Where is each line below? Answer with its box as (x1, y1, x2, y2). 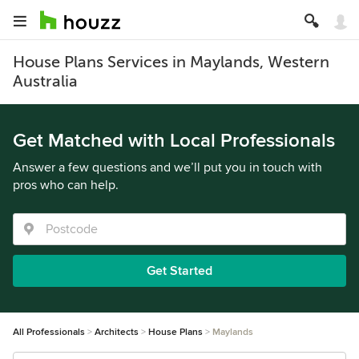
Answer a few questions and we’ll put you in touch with (13, 159, 322, 175)
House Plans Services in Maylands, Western (13, 53, 329, 71)
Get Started (147, 263, 212, 279)
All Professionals (13, 326, 85, 338)
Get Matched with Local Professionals (13, 129, 335, 152)
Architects (95, 326, 139, 338)
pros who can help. (13, 177, 119, 193)
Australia (13, 72, 78, 91)
